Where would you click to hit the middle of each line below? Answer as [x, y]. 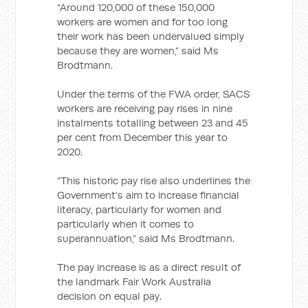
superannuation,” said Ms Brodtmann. [146, 238]
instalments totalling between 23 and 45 [153, 123]
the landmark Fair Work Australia [134, 282]
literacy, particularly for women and [140, 209]
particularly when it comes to [126, 224]
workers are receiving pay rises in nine [145, 108]
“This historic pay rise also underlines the [154, 180]
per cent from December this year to [143, 137]
